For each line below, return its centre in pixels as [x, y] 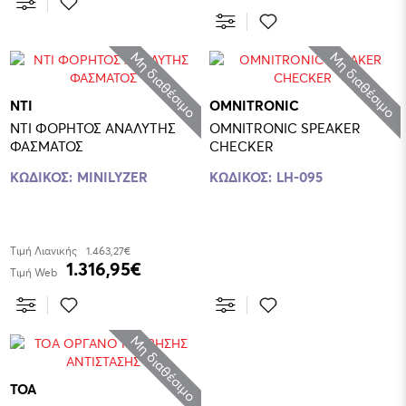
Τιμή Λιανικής [43, 250]
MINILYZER [112, 176]
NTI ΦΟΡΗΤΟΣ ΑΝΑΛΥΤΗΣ [93, 127]
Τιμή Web [34, 272]
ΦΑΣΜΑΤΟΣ [47, 145]
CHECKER [242, 145]
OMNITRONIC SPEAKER [285, 127]
